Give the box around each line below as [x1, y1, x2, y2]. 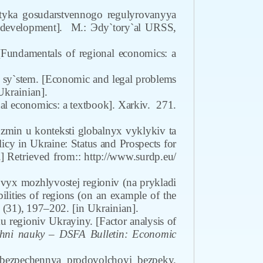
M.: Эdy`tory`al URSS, [70, 21, 176, 33]
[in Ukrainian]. [72, 202, 139, 214]
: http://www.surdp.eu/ [77, 150, 177, 163]
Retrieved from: [7, 150, 78, 163]
